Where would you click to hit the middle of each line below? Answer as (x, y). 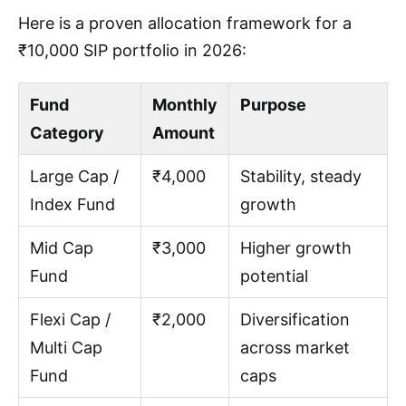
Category (67, 133)
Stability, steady (301, 177)
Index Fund (72, 205)
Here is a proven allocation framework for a (185, 24)
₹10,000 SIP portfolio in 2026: (132, 51)
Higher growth (296, 248)
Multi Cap (66, 348)
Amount (184, 133)
